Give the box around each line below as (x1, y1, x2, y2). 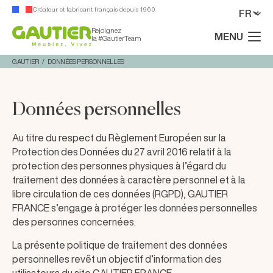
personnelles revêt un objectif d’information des (12, 254, 222, 264)
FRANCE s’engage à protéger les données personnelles (12, 203, 257, 213)
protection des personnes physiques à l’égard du (12, 161, 226, 171)
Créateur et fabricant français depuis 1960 (32, 6, 155, 12)
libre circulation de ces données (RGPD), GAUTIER (12, 189, 228, 199)
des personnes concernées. (12, 217, 136, 227)
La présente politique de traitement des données (12, 240, 227, 250)
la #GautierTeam (91, 35, 141, 42)
